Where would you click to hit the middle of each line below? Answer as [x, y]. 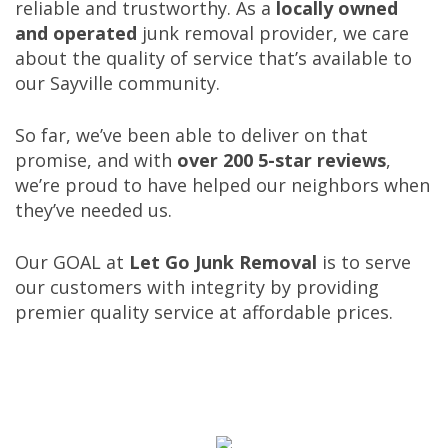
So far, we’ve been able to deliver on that [191, 134]
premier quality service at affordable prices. [204, 311]
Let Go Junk [181, 261]
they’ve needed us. [93, 209]
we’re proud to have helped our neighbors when [222, 184]
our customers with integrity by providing [197, 286]
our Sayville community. [117, 82]
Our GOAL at [72, 261]
